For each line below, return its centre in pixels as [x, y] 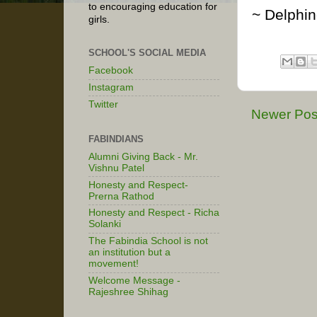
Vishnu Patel [116, 168]
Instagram [111, 87]
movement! [114, 264]
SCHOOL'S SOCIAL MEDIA [147, 53]
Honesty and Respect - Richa [154, 213]
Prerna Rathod [121, 196]
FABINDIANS [116, 139]
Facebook [111, 71]
